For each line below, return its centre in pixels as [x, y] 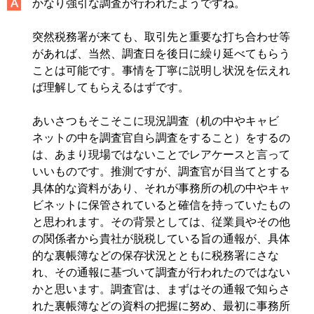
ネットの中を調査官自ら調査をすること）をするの [162, 138]
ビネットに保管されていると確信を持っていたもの [162, 205]
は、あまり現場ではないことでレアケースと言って [162, 155]
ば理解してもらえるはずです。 [111, 87]
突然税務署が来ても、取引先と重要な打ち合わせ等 [162, 37]
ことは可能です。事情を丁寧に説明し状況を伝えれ [162, 70]
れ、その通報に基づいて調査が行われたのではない [162, 272]
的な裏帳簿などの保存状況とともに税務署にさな [156, 255]
